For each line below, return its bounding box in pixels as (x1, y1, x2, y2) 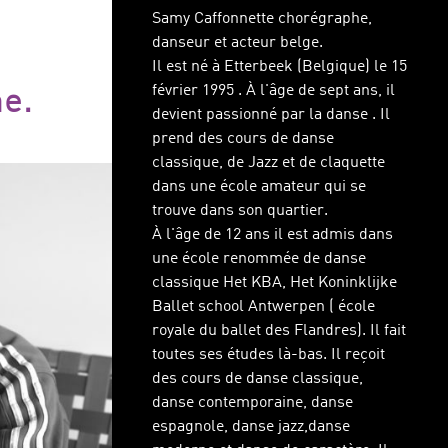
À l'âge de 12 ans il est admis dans (152, 227, 393, 243)
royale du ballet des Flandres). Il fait (152, 323, 406, 339)
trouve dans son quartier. (152, 203, 328, 219)
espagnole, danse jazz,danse (152, 419, 350, 435)
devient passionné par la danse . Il (152, 107, 390, 123)
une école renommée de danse (152, 251, 366, 267)
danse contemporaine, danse (152, 395, 353, 411)
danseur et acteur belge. (152, 35, 323, 51)
